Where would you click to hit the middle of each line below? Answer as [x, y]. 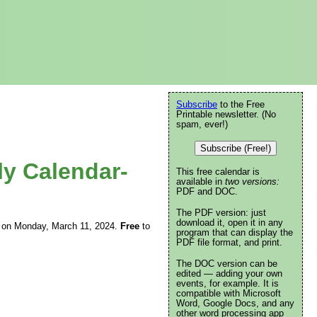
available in [201, 181]
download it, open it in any [230, 223]
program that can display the [235, 232]
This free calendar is [218, 172]
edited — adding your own [229, 273]
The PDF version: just [221, 213]
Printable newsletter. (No [226, 114]
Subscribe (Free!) [236, 148]
